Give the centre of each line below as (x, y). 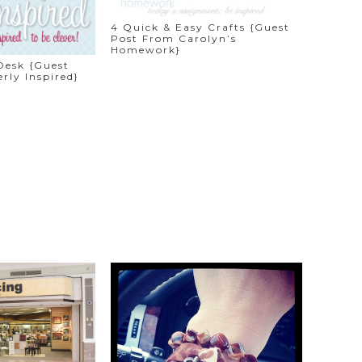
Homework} (145, 49)
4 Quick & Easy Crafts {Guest (200, 27)
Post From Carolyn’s (173, 38)
